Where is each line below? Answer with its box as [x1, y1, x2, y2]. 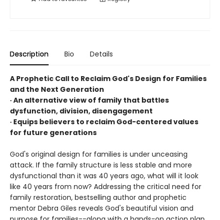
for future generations [10, 128, 97, 138]
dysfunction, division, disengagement [10, 106, 153, 116]
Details [90, 49, 113, 59]
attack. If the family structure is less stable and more [10, 160, 192, 170]
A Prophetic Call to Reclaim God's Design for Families [10, 74, 207, 84]
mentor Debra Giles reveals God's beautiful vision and [10, 203, 193, 214]
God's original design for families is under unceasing [10, 149, 188, 160]
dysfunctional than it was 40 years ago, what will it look [10, 171, 198, 181]
